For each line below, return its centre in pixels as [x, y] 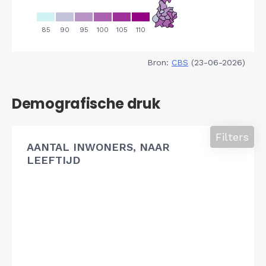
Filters [232, 137]
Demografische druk [86, 103]
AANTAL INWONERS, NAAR [98, 147]
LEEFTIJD [53, 160]
